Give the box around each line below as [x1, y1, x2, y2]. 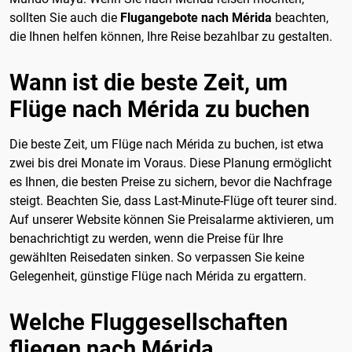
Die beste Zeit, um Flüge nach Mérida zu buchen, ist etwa [9, 136, 324, 152]
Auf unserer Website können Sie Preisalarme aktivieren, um [9, 211, 334, 227]
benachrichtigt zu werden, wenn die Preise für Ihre [9, 230, 283, 246]
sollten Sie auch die [9, 9, 120, 25]
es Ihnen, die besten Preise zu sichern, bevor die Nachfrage [9, 174, 332, 189]
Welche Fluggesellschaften [9, 308, 288, 335]
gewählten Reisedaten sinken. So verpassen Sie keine [9, 249, 304, 265]
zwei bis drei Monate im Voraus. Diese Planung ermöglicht [9, 155, 332, 170]
